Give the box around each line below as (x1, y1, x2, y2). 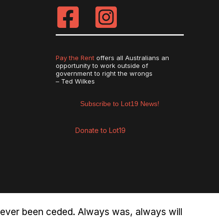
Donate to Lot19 (75, 126, 126, 134)
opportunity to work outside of (55, 61, 148, 69)
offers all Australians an (94, 53, 169, 62)
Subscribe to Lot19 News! (80, 99, 159, 108)
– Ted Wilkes (55, 77, 95, 85)
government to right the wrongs (55, 69, 153, 77)
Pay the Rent (55, 53, 94, 62)
